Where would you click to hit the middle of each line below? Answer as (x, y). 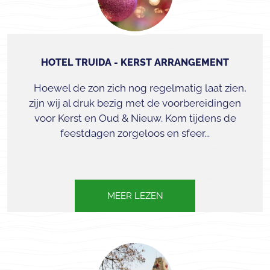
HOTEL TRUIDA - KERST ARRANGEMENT (135, 62)
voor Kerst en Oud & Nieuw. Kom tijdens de (135, 118)
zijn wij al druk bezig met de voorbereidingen (135, 103)
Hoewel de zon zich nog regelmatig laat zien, (135, 88)
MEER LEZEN (135, 196)
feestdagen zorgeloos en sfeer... (135, 133)
